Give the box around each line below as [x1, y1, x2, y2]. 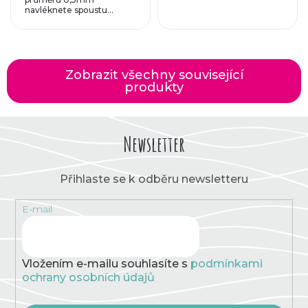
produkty [124, 79, 184, 95]
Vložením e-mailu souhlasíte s [21, 257, 190, 271]
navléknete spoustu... [25, 4, 113, 15]
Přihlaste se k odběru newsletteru [60, 172, 248, 186]
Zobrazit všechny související [65, 67, 243, 82]
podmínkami [190, 257, 263, 271]
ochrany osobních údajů [21, 271, 155, 285]
